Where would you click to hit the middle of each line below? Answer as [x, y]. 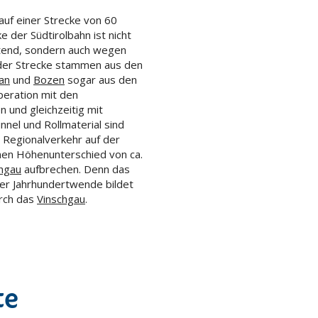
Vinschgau [61, 199]
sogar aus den [101, 80]
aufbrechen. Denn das [76, 169]
